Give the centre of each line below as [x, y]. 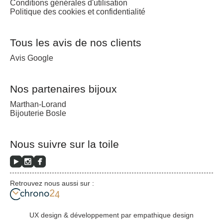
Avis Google [32, 58]
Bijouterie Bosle [38, 113]
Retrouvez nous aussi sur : [52, 183]
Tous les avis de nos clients [76, 42]
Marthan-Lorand [38, 104]
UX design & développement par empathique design [111, 215]
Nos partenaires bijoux [63, 89]
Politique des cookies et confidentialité [78, 11]
